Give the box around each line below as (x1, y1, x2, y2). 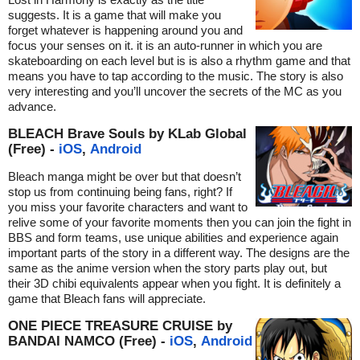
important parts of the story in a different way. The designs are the (8, 246, 350, 260)
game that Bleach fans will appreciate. (8, 292, 206, 306)
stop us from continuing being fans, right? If (8, 185, 232, 199)
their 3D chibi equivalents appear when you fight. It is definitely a (8, 276, 341, 291)
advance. (8, 100, 56, 114)
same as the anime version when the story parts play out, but (8, 261, 327, 276)
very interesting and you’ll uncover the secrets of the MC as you (8, 84, 342, 99)
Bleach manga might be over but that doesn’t (8, 170, 241, 184)
